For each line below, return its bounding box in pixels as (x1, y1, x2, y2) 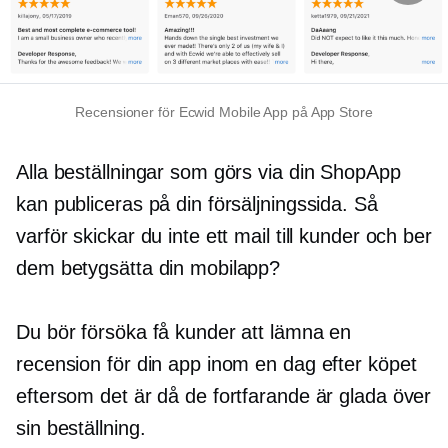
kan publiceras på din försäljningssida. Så (16, 192, 378, 215)
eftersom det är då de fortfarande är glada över (16, 384, 432, 407)
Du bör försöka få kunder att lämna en (16, 320, 352, 343)
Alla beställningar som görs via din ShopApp (16, 160, 401, 183)
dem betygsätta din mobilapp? (16, 256, 281, 279)
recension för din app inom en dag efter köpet (16, 352, 417, 375)
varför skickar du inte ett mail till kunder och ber (16, 224, 432, 247)
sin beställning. (16, 416, 146, 439)
